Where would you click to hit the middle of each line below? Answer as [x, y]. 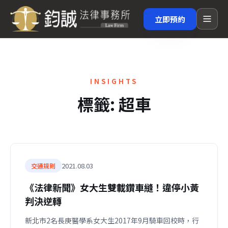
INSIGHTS [114, 81]
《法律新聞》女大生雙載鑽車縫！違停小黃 [112, 187]
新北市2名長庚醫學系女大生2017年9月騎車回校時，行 [112, 220]
